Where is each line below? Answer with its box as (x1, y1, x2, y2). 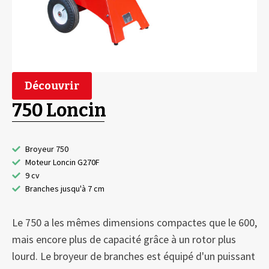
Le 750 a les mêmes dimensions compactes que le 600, (12, 216, 257, 229)
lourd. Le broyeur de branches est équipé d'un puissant (12, 249, 255, 263)
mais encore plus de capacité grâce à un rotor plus (12, 232, 236, 246)
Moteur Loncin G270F (25, 157, 100, 168)
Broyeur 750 (25, 144, 68, 154)
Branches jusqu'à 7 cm (25, 183, 104, 194)
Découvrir (25, 79, 79, 92)
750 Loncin (12, 100, 106, 121)
